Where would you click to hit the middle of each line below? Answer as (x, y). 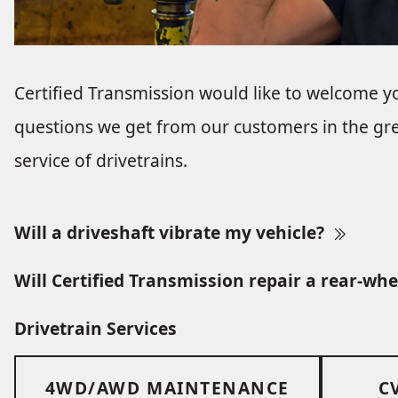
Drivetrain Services (96, 328)
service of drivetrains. (101, 161)
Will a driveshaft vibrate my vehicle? (171, 233)
